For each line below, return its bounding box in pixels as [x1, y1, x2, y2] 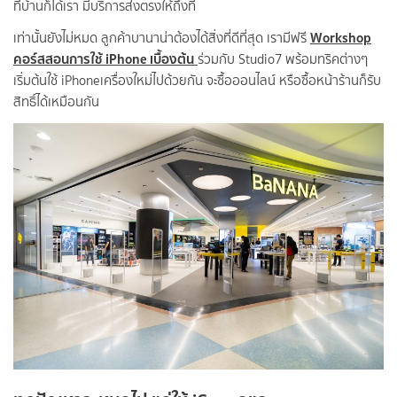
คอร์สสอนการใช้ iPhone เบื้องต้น [13, 47, 194, 70]
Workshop [310, 26, 371, 49]
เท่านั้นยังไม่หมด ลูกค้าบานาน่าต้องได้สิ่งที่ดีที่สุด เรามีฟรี [13, 27, 310, 48]
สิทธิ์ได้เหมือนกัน [13, 91, 106, 112]
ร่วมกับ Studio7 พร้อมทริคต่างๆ [198, 49, 368, 69]
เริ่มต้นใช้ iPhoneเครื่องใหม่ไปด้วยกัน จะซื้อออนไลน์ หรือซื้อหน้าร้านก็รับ [13, 70, 381, 90]
